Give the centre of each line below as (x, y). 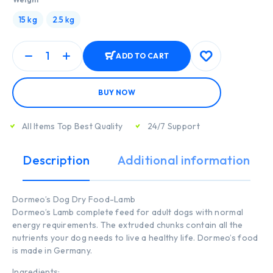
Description (56, 160)
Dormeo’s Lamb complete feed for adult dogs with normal (128, 212)
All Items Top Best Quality (73, 126)
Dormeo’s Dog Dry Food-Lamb (74, 200)
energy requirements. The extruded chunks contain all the (128, 225)
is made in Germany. (52, 251)
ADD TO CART (143, 56)
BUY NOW (117, 93)
